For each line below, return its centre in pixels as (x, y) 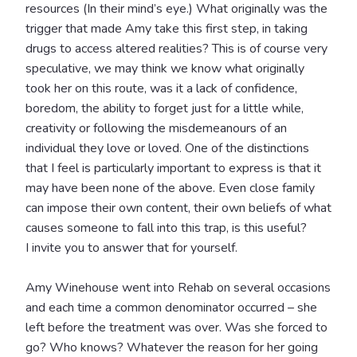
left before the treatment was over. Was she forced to (177, 327)
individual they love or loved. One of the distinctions (167, 148)
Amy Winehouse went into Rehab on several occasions (178, 287)
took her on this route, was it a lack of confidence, (161, 88)
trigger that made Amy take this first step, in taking (167, 28)
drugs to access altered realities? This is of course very (177, 48)
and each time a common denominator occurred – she (171, 307)
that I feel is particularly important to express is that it (173, 168)
